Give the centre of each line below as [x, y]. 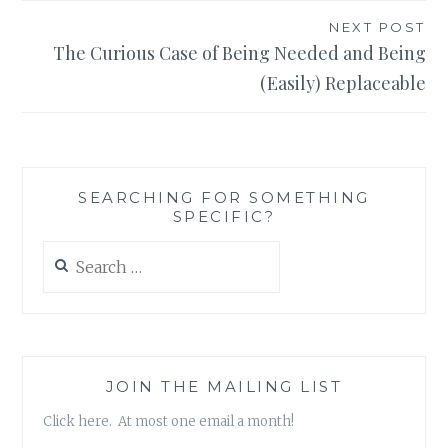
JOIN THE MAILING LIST [224, 387]
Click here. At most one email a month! [169, 422]
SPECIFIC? [224, 216]
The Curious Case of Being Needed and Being [239, 52]
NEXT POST [377, 26]
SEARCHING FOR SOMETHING [224, 197]
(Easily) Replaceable [342, 82]
